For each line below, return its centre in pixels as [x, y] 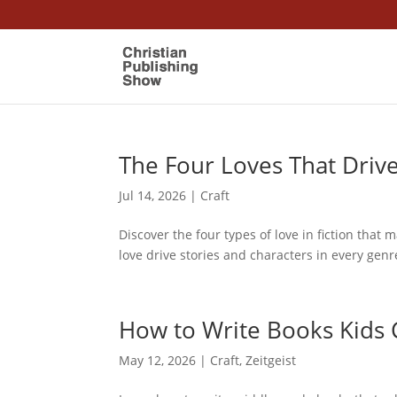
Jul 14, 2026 [153, 195]
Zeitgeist [271, 360]
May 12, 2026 [158, 360]
